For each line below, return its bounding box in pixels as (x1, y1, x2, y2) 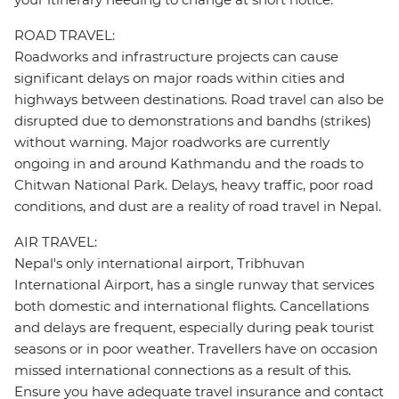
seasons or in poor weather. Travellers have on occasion (14, 340, 378, 358)
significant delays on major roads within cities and (14, 69, 345, 87)
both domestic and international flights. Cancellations (14, 297, 369, 315)
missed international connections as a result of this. (14, 362, 351, 379)
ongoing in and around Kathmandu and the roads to (14, 155, 363, 173)
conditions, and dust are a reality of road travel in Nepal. (14, 198, 381, 216)
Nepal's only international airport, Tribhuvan (14, 255, 305, 273)
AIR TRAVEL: (14, 233, 97, 251)
